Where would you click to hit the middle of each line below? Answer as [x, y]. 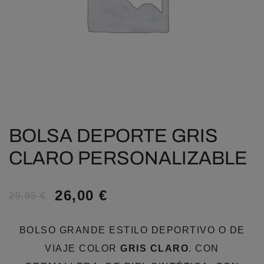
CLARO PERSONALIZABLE [128, 158]
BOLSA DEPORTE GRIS [113, 136]
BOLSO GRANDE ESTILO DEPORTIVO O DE [132, 230]
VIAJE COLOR [83, 248]
